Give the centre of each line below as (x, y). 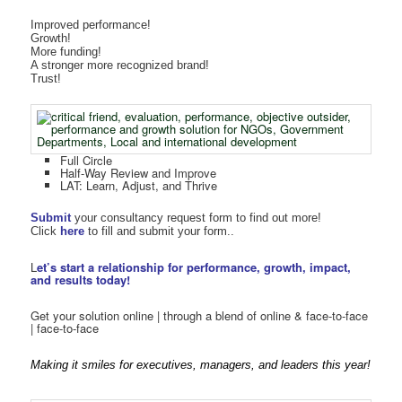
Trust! (46, 79)
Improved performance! (91, 25)
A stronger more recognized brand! (120, 65)
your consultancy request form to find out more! (198, 218)
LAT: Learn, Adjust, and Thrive (138, 186)
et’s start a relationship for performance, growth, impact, (194, 267)
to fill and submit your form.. (160, 232)
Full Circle (86, 161)
